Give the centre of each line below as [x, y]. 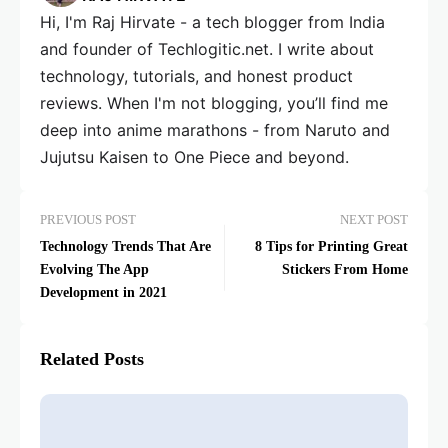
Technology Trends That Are [125, 246]
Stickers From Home [345, 269]
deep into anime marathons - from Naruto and [215, 130]
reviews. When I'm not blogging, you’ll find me [214, 103]
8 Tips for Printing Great [331, 246]
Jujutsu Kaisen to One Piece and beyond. [194, 157]
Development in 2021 [103, 292]
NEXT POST [374, 220]
